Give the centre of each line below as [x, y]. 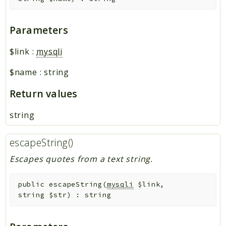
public [31, 185]
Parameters [39, 30]
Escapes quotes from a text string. [81, 159]
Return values [43, 93]
